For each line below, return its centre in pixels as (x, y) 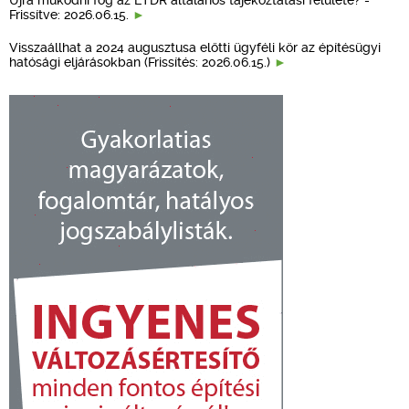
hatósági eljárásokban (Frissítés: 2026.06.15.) (142, 62)
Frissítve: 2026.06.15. (71, 14)
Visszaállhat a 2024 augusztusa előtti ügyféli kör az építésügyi (195, 47)
